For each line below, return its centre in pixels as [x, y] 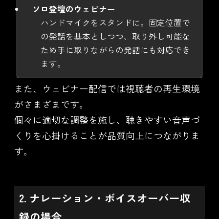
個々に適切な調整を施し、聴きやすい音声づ [107, 119]
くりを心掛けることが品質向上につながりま [107, 135]
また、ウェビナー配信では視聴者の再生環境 [107, 88]
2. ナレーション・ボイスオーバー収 [105, 197]
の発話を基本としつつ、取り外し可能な [115, 36]
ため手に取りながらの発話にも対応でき [115, 50]
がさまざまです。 [51, 104]
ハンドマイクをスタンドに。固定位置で [115, 22]
